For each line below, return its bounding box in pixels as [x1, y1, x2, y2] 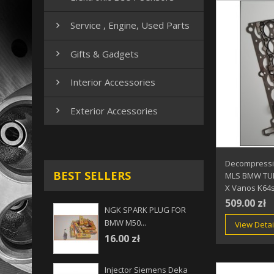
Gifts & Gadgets [70, 47, 139, 60]
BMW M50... [105, 217, 146, 229]
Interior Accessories [70, 76, 155, 89]
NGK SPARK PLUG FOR [105, 204, 186, 216]
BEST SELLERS [53, 168, 131, 183]
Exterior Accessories [70, 104, 158, 117]
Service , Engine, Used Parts [70, 19, 190, 32]
